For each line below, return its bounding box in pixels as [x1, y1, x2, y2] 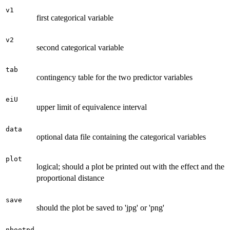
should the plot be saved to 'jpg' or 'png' [36, 203, 164, 212]
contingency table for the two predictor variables [36, 72, 193, 82]
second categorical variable [36, 43, 124, 52]
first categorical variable [36, 13, 113, 22]
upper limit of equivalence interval [36, 102, 147, 111]
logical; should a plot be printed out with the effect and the [36, 162, 224, 171]
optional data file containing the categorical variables [36, 132, 206, 141]
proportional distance [36, 173, 104, 182]
